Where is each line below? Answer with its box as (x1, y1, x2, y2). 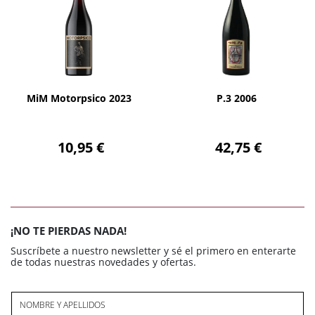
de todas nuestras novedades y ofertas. (11, 255, 196, 269)
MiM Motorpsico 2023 (26, 91, 131, 105)
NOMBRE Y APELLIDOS (20, 298, 106, 311)
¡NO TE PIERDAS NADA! (11, 223, 127, 238)
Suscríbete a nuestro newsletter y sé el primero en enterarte (11, 243, 296, 257)
